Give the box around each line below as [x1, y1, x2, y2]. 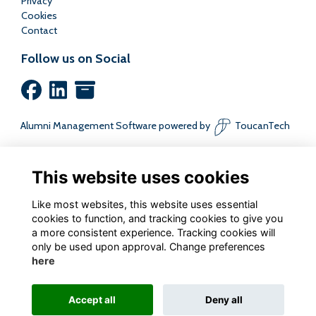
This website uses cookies [31, 166, 249, 188]
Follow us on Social [21, 51, 130, 67]
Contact [21, 24, 57, 37]
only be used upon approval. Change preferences [31, 240, 265, 253]
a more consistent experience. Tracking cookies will [31, 226, 275, 238]
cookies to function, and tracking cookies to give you [31, 212, 283, 224]
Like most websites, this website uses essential [31, 197, 257, 210]
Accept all [68, 293, 116, 305]
